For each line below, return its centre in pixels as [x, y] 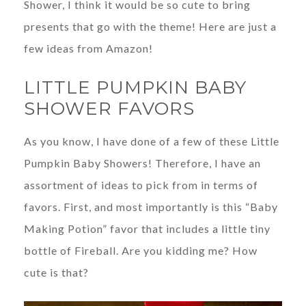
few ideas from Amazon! [88, 48]
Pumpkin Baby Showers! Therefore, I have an [142, 163]
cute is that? [56, 272]
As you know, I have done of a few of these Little [152, 141]
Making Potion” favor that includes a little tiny [147, 228]
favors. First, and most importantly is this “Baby [151, 206]
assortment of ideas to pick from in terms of [141, 184]
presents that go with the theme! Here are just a [150, 26]
